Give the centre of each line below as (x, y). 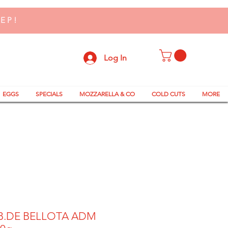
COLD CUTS (168, 94)
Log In (116, 58)
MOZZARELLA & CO (107, 94)
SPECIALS (49, 94)
